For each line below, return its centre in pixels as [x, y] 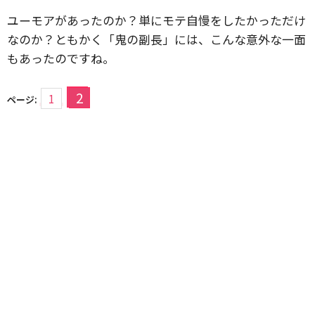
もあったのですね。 [61, 58]
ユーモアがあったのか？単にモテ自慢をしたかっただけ [156, 20]
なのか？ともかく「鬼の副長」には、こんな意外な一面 [156, 39]
